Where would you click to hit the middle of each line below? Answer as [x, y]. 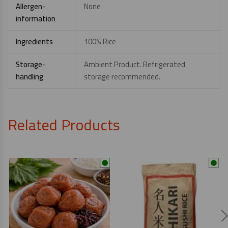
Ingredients [34, 41]
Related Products [64, 125]
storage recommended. [122, 77]
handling [30, 77]
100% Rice [100, 41]
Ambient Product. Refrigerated [135, 64]
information [36, 19]
